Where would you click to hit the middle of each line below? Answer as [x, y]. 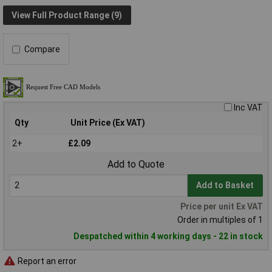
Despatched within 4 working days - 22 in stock [168, 236]
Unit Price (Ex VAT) [108, 123]
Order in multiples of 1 [220, 220]
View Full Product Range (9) [67, 15]
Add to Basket [225, 185]
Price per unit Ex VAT [222, 207]
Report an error [46, 261]
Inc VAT [248, 108]
